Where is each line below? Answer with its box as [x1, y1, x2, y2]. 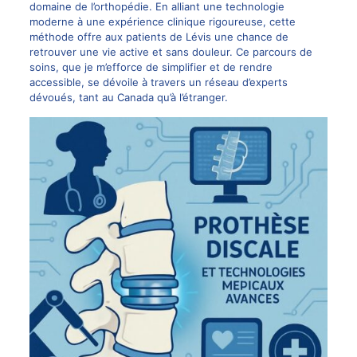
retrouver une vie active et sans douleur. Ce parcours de [29, 45, 312, 58]
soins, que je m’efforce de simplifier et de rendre [29, 60, 273, 73]
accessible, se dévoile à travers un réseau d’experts [29, 75, 288, 88]
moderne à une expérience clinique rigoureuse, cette [29, 14, 296, 28]
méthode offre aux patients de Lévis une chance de [29, 29, 288, 43]
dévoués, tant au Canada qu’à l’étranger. [29, 90, 228, 104]
